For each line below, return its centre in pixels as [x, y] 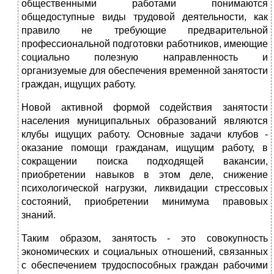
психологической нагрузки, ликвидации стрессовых [145, 188]
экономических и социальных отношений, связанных [145, 252]
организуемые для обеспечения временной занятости [145, 71]
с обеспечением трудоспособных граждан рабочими [145, 265]
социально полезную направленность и [145, 57]
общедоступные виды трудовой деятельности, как [145, 17]
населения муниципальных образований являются [145, 121]
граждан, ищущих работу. [79, 84]
